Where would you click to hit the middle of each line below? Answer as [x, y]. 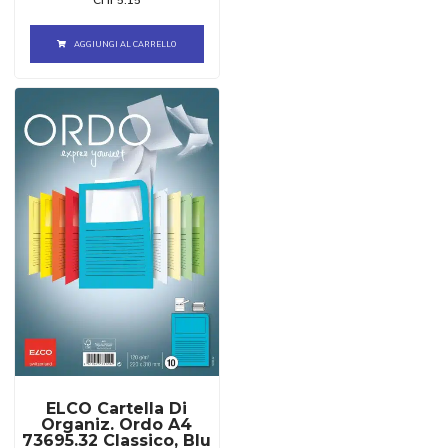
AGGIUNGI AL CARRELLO [125, 43]
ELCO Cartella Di [117, 408]
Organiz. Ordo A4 [117, 424]
